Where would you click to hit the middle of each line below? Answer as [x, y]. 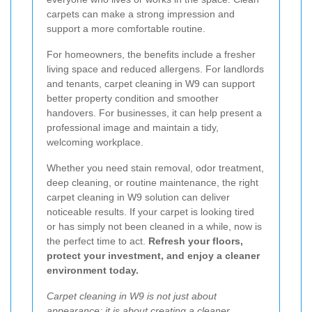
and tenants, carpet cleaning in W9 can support [151, 83]
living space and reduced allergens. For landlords [155, 69]
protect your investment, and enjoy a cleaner [153, 255]
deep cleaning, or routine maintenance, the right [153, 182]
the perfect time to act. [97, 241]
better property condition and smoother [133, 98]
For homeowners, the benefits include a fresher [151, 54]
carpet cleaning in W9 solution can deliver [138, 197]
